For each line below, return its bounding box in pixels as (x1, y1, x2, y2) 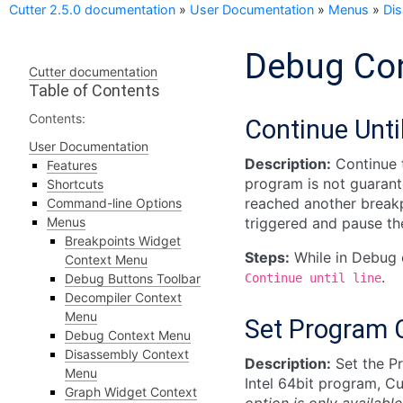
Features (47, 157, 97, 173)
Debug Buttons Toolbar (65, 271, 201, 286)
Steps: (245, 248, 290, 266)
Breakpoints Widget (65, 233, 181, 248)
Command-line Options (47, 195, 182, 210)
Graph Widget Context (65, 384, 197, 399)
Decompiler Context (65, 290, 182, 305)
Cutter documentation (29, 64, 157, 79)
